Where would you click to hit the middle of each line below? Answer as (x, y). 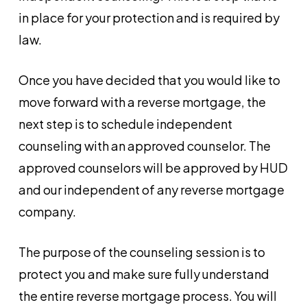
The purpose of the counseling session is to (142, 252)
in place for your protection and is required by (149, 17)
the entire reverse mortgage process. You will (147, 296)
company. (47, 211)
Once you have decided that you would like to (149, 80)
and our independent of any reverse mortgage (151, 189)
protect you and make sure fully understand (144, 274)
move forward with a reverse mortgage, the (142, 102)
